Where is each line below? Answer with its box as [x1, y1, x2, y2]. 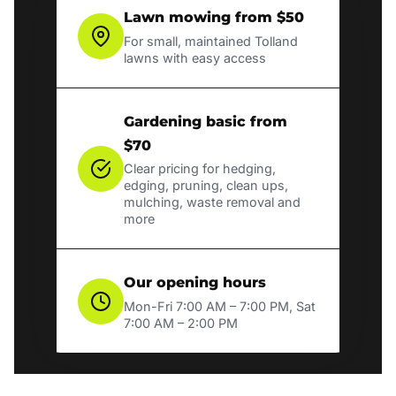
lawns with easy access [124, 49, 266, 65]
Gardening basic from [124, 112, 287, 130]
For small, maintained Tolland [124, 33, 298, 49]
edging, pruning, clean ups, [124, 178, 288, 194]
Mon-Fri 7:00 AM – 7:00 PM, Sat [124, 298, 316, 314]
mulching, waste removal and [124, 194, 301, 210]
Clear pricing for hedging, [124, 161, 276, 177]
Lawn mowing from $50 [124, 9, 304, 27]
